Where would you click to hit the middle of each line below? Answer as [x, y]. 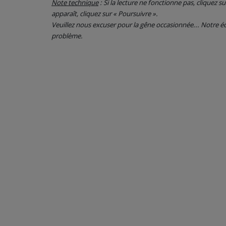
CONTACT [29, 19]
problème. [67, 36]
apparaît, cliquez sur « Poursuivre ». [105, 14]
